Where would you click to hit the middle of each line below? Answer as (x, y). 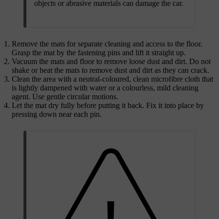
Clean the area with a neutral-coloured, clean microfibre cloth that (112, 79)
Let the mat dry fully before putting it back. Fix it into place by (108, 105)
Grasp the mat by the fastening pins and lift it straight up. (99, 52)
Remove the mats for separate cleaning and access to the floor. (107, 44)
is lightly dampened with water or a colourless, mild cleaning (105, 88)
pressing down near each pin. (57, 114)
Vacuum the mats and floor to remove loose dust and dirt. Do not (111, 61)
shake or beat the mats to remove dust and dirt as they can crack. (110, 70)
